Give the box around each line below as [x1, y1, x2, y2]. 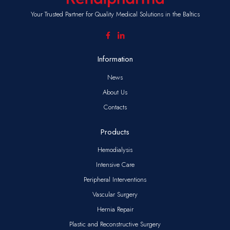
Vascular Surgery [92, 189, 138, 200]
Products [101, 126, 129, 138]
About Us [103, 87, 127, 97]
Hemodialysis [98, 145, 132, 155]
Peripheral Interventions [84, 175, 146, 185]
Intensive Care [95, 160, 135, 170]
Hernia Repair [97, 204, 133, 215]
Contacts [103, 102, 127, 112]
